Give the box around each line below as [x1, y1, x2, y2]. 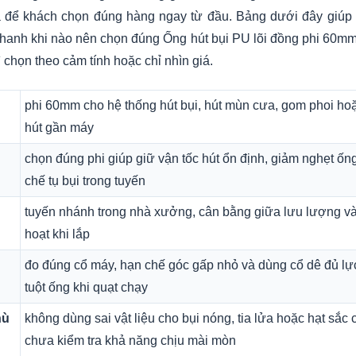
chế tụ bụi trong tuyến [25, 174, 145, 188]
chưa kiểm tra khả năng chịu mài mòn [25, 334, 236, 347]
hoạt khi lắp [25, 227, 90, 241]
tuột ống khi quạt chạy [25, 281, 148, 294]
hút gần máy [25, 121, 94, 134]
